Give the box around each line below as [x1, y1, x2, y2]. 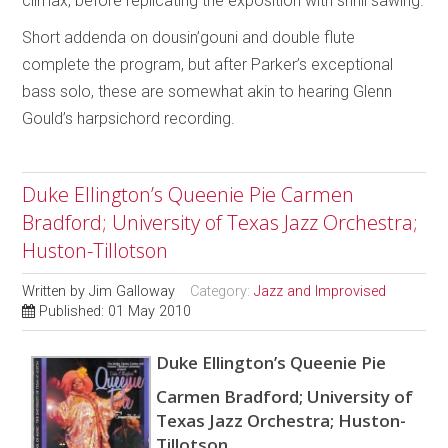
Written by [22, 282, 90, 300]
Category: [190, 282, 255, 300]
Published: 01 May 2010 [39, 302, 192, 320]
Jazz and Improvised [254, 282, 387, 300]
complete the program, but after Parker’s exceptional [22, 54, 394, 74]
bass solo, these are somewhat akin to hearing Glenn [22, 81, 393, 101]
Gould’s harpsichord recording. [22, 108, 236, 128]
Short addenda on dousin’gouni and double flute [22, 27, 356, 47]
